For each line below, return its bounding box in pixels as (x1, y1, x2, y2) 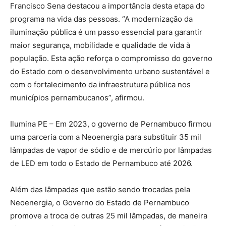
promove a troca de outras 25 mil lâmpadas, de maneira (10, 210, 207, 220)
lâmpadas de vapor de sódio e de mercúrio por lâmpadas (10, 145, 212, 155)
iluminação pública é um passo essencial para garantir (10, 27, 202, 37)
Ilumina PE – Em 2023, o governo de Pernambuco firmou (10, 119, 211, 129)
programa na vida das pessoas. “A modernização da (10, 14, 193, 24)
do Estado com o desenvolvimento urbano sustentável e (10, 66, 210, 76)
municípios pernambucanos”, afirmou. (10, 92, 144, 102)
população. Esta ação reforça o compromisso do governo (10, 53, 212, 63)
